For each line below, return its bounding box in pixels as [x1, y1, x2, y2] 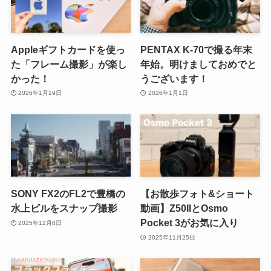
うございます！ [140, 73, 209, 84]
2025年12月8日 [18, 219, 62, 226]
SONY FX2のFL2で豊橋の [10, 188, 125, 200]
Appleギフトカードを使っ [10, 44, 125, 55]
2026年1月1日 [148, 90, 188, 97]
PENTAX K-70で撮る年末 [140, 44, 253, 55]
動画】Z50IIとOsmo [140, 203, 229, 214]
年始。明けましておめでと [140, 58, 257, 70]
